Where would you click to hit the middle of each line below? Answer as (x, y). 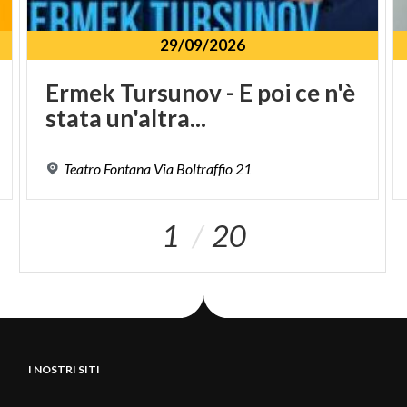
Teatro (83, 169)
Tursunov (171, 93)
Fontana (128, 169)
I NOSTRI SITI (64, 370)
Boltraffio (205, 169)
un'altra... (157, 119)
